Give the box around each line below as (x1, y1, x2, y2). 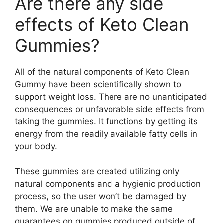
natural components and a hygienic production (15, 179, 201, 189)
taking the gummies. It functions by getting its (15, 116, 198, 126)
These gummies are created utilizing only (15, 166, 179, 176)
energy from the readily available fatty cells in (15, 128, 197, 139)
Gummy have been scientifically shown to (15, 79, 181, 89)
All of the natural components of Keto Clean (15, 66, 189, 77)
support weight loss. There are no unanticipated (15, 91, 207, 102)
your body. (15, 141, 57, 151)
